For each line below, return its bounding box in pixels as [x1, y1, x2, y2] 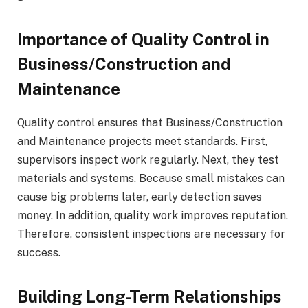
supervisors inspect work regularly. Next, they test [17, 153, 279, 166]
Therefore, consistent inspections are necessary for [17, 227, 285, 241]
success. [17, 245, 60, 259]
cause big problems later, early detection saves [17, 190, 262, 203]
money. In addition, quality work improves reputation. [17, 208, 288, 222]
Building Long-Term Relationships [17, 287, 282, 307]
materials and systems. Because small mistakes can [17, 171, 285, 185]
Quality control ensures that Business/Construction [17, 115, 283, 129]
